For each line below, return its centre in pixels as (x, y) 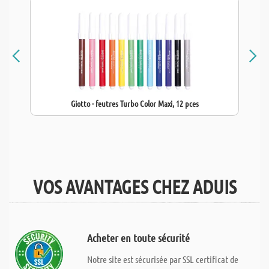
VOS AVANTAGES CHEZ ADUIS (134, 186)
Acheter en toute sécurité (138, 238)
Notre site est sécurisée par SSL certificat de (162, 259)
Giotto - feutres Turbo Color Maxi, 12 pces (134, 103)
